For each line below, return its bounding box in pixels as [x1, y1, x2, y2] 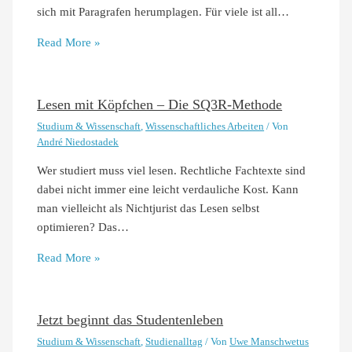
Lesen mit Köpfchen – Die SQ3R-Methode [37, 96, 283, 112]
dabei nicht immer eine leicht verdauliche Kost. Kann [37, 183, 299, 196]
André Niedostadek [37, 136, 119, 148]
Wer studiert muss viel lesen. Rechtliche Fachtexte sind [37, 164, 306, 178]
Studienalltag [145, 335, 203, 347]
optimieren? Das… [37, 221, 130, 234]
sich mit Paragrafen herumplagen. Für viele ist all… [37, 5, 290, 19]
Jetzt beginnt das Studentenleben [37, 311, 224, 328]
